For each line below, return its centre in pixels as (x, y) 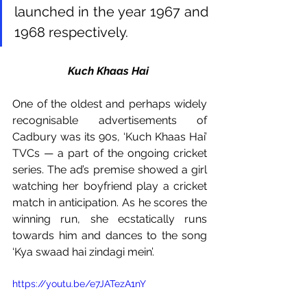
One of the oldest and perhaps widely (110, 103)
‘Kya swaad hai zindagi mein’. (85, 251)
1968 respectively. (73, 32)
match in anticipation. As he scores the (110, 202)
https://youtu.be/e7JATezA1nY (79, 283)
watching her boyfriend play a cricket (110, 186)
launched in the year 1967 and (111, 11)
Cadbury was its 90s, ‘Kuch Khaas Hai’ (110, 136)
